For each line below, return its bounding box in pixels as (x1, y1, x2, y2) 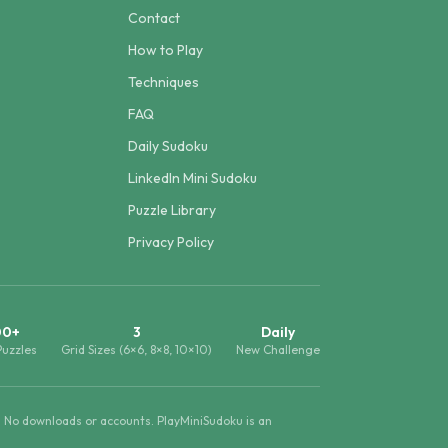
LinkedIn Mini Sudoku (128, 169, 257, 187)
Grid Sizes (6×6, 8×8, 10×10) (61, 342, 212, 357)
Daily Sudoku (128, 137, 208, 155)
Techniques (128, 73, 199, 91)
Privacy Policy (128, 233, 214, 251)
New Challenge (236, 342, 320, 357)
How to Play (128, 41, 203, 59)
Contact (128, 9, 180, 27)
